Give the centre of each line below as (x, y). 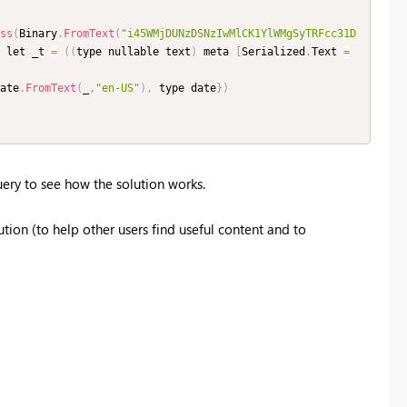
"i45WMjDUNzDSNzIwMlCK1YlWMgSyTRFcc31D (238, 34)
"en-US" (118, 89)
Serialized (273, 52)
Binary (38, 34)
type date (184, 89)
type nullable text (134, 52)
